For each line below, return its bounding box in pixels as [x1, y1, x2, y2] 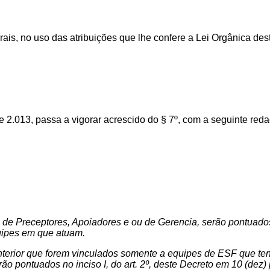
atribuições [70, 32, 117, 43]
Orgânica [212, 32, 251, 43]
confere [154, 32, 186, 43]
